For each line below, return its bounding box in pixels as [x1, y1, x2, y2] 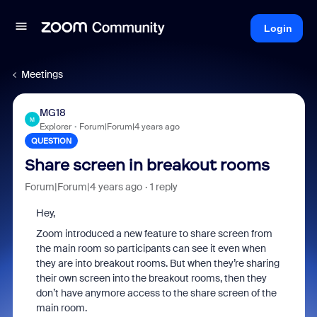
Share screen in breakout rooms [24, 156, 270, 175]
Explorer [39, 121, 71, 132]
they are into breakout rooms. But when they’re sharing [35, 257, 279, 270]
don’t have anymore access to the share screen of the [35, 287, 277, 299]
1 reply [149, 180, 178, 193]
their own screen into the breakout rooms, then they [35, 272, 267, 284]
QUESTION [30, 136, 71, 146]
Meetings [21, 68, 63, 81]
